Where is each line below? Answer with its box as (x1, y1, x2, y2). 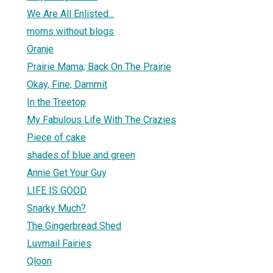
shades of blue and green (27, 149, 135, 161)
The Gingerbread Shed (27, 219, 121, 232)
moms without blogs (27, 25, 114, 37)
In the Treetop (27, 96, 86, 108)
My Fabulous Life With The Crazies (27, 113, 176, 126)
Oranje (27, 43, 54, 55)
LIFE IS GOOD (27, 184, 87, 196)
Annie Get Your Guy (27, 166, 107, 179)
